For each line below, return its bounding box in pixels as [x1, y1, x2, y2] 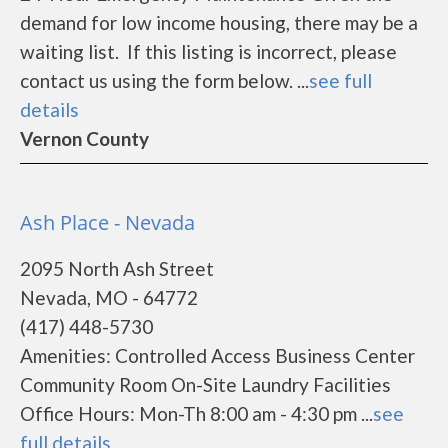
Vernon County [20, 127, 149, 150]
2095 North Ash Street [20, 257, 214, 280]
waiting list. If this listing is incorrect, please [20, 40, 397, 63]
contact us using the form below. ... [20, 69, 309, 92]
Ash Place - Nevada [20, 209, 195, 236]
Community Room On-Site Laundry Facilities [20, 373, 391, 396]
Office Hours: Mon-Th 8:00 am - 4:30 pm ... [20, 402, 373, 425]
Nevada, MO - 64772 [20, 286, 198, 309]
